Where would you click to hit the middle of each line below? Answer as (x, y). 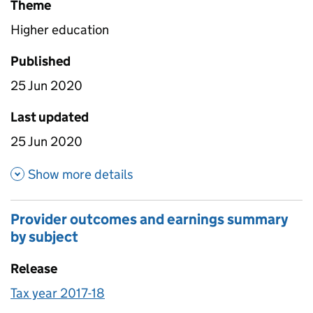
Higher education (60, 29)
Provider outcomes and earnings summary (149, 219)
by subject (44, 236)
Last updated (50, 117)
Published (41, 61)
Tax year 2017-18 (58, 293)
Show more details (81, 174)
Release (34, 268)
